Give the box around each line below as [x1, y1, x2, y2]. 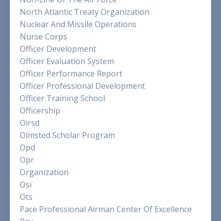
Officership [20, 105, 60, 116]
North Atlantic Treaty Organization [20, 6, 149, 17]
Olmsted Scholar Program [20, 129, 115, 141]
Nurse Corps [20, 31, 67, 42]
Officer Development [20, 43, 96, 54]
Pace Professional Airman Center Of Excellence [20, 203, 192, 215]
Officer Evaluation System [20, 55, 114, 67]
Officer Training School [20, 92, 105, 104]
